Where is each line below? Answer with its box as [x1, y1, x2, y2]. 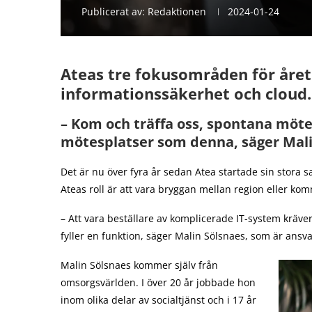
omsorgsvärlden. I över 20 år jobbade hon [61, 276, 256, 289]
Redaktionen [148, 5, 206, 18]
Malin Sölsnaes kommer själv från [61, 258, 218, 272]
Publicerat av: [81, 5, 148, 18]
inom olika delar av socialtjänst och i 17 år [61, 293, 256, 306]
